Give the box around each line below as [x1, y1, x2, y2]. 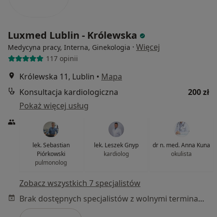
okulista [171, 149, 192, 158]
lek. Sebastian [32, 140, 70, 149]
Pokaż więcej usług [19, 100, 89, 111]
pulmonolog [35, 158, 67, 167]
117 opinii [46, 54, 78, 63]
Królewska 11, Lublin [19, 71, 94, 82]
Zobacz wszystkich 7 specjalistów [19, 177, 140, 188]
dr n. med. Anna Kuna [153, 140, 211, 149]
